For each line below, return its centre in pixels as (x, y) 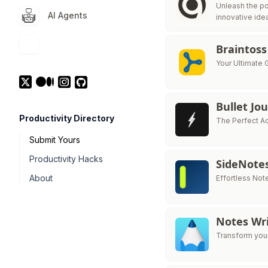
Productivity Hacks (66, 159)
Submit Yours (55, 140)
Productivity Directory (67, 118)
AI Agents (68, 15)
